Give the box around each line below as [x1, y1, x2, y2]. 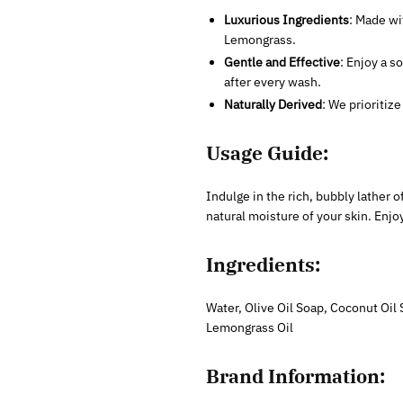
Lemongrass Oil [205, 319, 293, 336]
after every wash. [223, 73, 321, 90]
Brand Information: [205, 363, 385, 390]
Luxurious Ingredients [223, 11, 349, 28]
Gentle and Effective [223, 53, 340, 70]
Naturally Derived [223, 95, 322, 112]
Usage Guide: [205, 139, 328, 166]
